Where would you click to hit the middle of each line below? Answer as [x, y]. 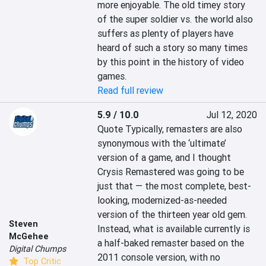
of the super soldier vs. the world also [175, 19]
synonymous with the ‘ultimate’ [162, 143]
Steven [23, 224]
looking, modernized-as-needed [162, 200]
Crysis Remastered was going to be [171, 172]
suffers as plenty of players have [166, 34]
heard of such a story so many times [173, 48]
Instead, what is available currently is [174, 229]
